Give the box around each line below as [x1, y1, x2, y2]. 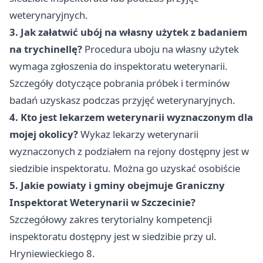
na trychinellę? [9, 42, 82, 56]
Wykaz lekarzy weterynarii [78, 127, 198, 141]
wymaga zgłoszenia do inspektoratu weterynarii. [9, 59, 228, 73]
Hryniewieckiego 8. [9, 247, 95, 261]
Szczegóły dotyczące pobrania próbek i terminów [9, 76, 230, 90]
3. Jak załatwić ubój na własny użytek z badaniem [9, 25, 247, 39]
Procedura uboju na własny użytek [82, 42, 239, 56]
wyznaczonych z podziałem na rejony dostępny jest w [9, 144, 249, 159]
